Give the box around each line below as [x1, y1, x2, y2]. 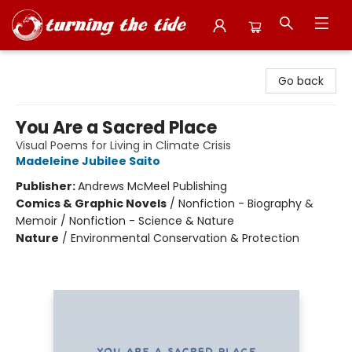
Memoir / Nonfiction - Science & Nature [16, 213, 234, 229]
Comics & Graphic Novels [16, 196, 167, 211]
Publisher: [16, 178, 78, 194]
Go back [278, 73, 324, 89]
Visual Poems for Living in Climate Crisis [16, 137, 231, 153]
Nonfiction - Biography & [178, 196, 313, 211]
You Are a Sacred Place [16, 115, 217, 140]
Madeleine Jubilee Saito [16, 153, 160, 169]
